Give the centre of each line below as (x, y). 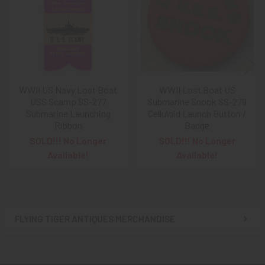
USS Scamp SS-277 (68, 101)
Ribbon (68, 125)
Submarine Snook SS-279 (197, 101)
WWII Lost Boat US (197, 89)
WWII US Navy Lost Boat (68, 89)
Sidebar (44, 230)
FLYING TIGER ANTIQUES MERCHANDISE (95, 219)
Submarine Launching (68, 113)
